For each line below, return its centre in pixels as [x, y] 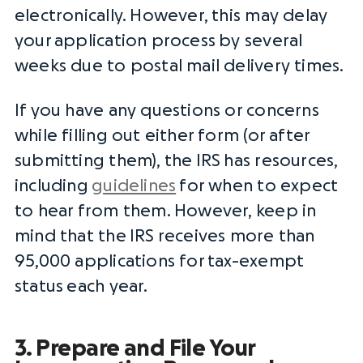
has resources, [279, 161]
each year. [106, 286]
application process [135, 41]
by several [259, 41]
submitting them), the [105, 161]
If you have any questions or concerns [167, 111]
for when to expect [257, 186]
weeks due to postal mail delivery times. [179, 66]
